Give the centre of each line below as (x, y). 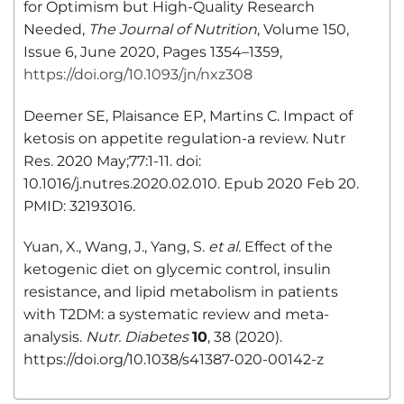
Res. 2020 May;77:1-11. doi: (112, 161)
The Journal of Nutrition (173, 29)
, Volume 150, (303, 29)
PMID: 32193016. (79, 206)
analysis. (55, 337)
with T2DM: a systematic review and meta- (176, 315)
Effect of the (287, 247)
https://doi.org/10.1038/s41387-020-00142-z (174, 360)
